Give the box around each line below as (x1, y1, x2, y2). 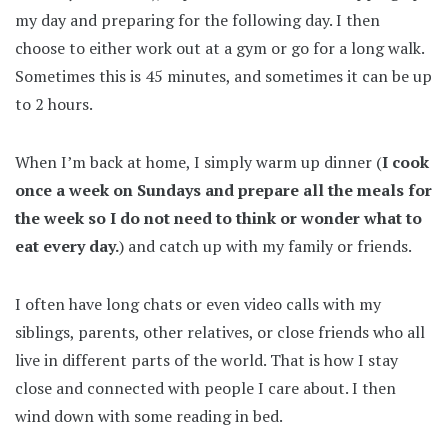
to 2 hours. (15, 92, 93, 115)
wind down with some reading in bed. (15, 404, 283, 427)
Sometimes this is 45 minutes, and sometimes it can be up (15, 64, 432, 87)
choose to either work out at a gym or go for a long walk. (15, 36, 424, 59)
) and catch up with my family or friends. (119, 234, 412, 257)
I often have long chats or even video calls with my (15, 292, 381, 315)
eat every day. (15, 234, 119, 257)
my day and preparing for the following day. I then (15, 8, 380, 31)
